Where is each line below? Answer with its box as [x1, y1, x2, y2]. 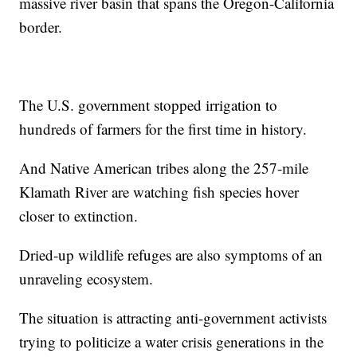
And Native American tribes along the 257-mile [19, 158, 309, 178]
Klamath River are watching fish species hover [19, 182, 300, 202]
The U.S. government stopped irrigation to [19, 95, 278, 116]
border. [19, 17, 63, 37]
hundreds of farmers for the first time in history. [19, 119, 308, 139]
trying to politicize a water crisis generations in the [19, 331, 324, 352]
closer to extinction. [19, 206, 139, 226]
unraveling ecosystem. [19, 269, 154, 289]
